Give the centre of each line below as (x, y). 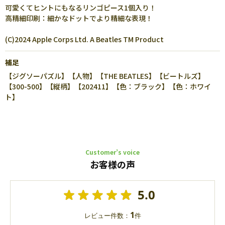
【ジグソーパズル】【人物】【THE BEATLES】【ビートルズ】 (105, 76)
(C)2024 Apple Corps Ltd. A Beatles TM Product (84, 39)
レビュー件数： (107, 215)
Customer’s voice (113, 152)
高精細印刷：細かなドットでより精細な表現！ (79, 18)
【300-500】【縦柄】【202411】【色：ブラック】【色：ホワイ (108, 86)
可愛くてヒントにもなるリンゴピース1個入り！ (81, 8)
